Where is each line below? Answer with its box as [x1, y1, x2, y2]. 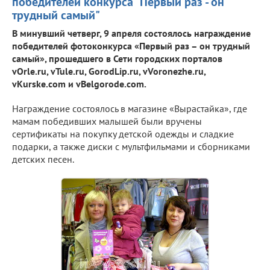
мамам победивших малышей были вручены [12, 115, 202, 127]
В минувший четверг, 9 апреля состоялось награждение [12, 27, 251, 39]
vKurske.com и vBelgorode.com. [12, 77, 146, 90]
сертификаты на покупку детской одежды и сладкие [12, 127, 234, 140]
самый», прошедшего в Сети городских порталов [12, 52, 222, 64]
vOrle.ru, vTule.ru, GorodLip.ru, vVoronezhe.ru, [12, 64, 206, 77]
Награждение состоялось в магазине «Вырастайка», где [12, 102, 247, 115]
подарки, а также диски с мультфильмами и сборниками [12, 140, 250, 152]
